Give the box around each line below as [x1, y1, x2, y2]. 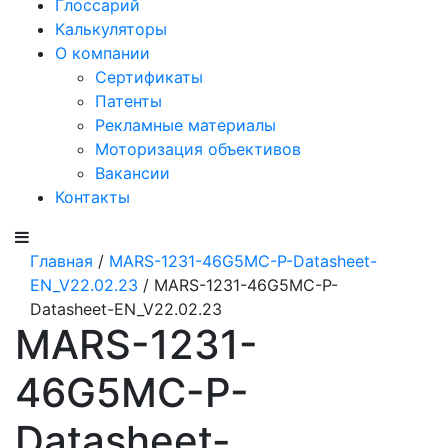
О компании [55, 43, 150, 63]
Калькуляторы [55, 19, 167, 39]
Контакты [55, 187, 130, 207]
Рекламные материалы [95, 115, 276, 135]
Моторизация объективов [95, 139, 301, 159]
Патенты [95, 91, 162, 111]
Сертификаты [95, 67, 203, 87]
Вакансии [95, 163, 170, 183]
